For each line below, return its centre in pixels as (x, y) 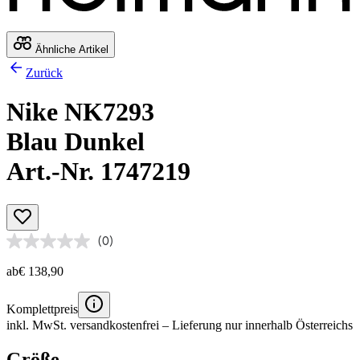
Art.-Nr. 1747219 (98, 172)
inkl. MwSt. (38, 325)
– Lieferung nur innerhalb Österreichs (256, 325)
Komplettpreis (42, 309)
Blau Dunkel (76, 142)
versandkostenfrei (115, 325)
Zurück (44, 72)
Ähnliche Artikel (70, 49)
